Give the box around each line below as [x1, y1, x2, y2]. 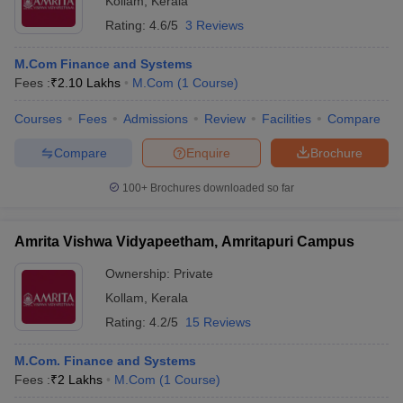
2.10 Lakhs [58, 76, 121, 90]
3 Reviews [185, 18, 244, 32]
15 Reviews [185, 315, 251, 329]
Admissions [123, 112, 188, 126]
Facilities [262, 112, 311, 126]
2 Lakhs [58, 372, 103, 387]
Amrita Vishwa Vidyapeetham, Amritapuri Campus [14, 234, 354, 249]
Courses [14, 112, 62, 126]
